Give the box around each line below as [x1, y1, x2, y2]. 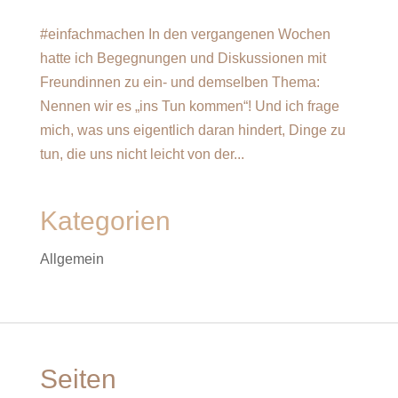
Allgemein [39, 251, 104, 267]
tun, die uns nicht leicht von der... [39, 146, 244, 162]
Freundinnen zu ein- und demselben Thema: [39, 74, 320, 90]
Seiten [39, 363, 116, 394]
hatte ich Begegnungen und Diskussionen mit [39, 50, 326, 66]
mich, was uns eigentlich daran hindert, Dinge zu [39, 122, 346, 138]
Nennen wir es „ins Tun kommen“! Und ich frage [39, 98, 339, 114]
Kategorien [39, 205, 171, 235]
